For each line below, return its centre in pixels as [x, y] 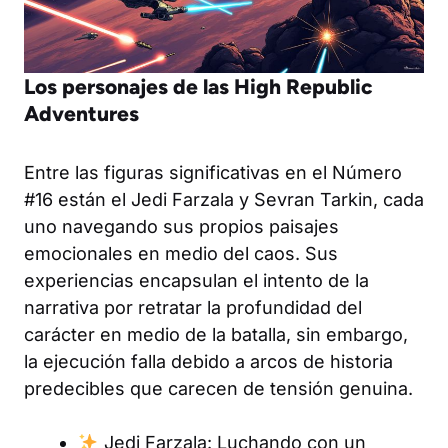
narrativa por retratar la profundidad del [193, 307]
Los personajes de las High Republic [198, 86]
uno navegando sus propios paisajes [181, 226]
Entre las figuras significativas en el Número [213, 172]
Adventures [81, 113]
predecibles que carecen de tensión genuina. [218, 388]
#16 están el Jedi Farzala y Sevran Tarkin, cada [224, 199]
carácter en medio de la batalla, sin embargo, [216, 334]
